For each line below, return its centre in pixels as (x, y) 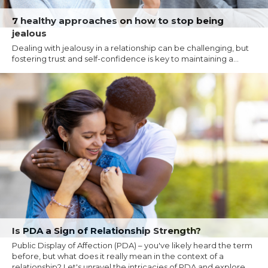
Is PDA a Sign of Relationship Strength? (106, 230)
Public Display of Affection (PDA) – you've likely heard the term (132, 245)
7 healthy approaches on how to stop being (118, 21)
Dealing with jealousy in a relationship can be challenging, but (130, 48)
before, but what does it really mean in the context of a (118, 256)
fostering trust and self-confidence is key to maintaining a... (125, 59)
